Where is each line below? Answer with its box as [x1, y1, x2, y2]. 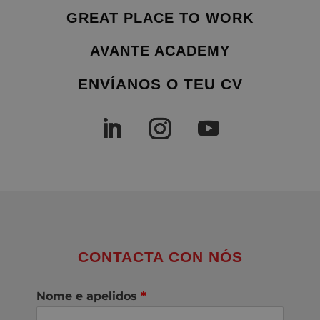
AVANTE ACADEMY [90, 42, 230, 59]
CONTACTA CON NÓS [77, 248, 243, 265]
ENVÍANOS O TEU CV [77, 75, 243, 92]
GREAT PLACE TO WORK [66, 9, 254, 26]
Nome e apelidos [36, 289, 141, 303]
